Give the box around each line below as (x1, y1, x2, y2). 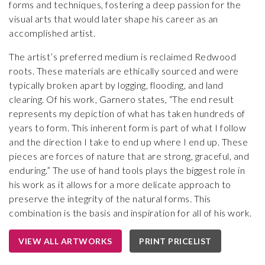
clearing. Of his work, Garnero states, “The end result (9, 93, 234, 105)
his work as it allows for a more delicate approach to (9, 178, 231, 190)
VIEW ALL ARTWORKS (18, 235, 112, 246)
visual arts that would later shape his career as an (9, 12, 218, 24)
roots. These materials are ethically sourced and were (9, 64, 239, 76)
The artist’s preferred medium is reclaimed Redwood (9, 50, 236, 62)
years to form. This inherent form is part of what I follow (9, 121, 246, 133)
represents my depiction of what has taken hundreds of (9, 107, 245, 119)
